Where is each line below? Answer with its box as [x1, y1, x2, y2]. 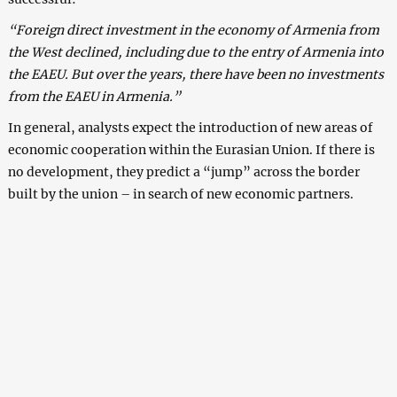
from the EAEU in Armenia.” [7, 89, 181, 105]
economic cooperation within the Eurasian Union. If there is [7, 142, 375, 159]
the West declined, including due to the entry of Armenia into [7, 44, 384, 61]
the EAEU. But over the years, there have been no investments [7, 66, 384, 83]
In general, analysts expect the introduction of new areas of [7, 120, 373, 136]
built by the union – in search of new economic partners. [7, 186, 354, 203]
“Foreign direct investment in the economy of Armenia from [7, 22, 379, 39]
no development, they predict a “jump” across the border [7, 164, 360, 181]
